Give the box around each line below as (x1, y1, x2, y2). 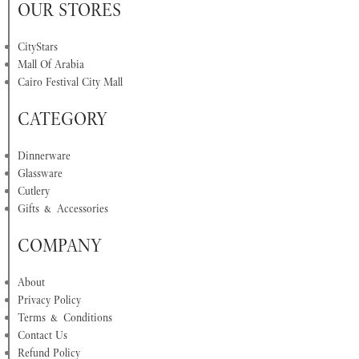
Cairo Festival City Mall (18, 75, 123, 90)
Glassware (18, 166, 63, 181)
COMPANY (18, 234, 102, 257)
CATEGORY (18, 107, 107, 131)
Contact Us (18, 328, 67, 343)
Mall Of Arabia (18, 57, 84, 72)
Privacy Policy (18, 292, 81, 308)
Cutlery (18, 184, 50, 199)
